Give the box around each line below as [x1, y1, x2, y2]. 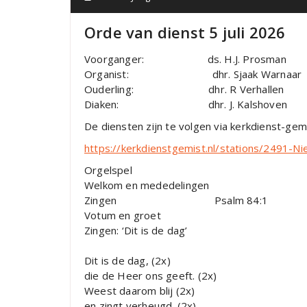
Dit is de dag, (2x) [84, 254, 171, 268]
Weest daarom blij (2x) [84, 284, 195, 298]
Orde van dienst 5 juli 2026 [84, 22, 286, 43]
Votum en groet [84, 208, 161, 223]
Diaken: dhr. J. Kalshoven [84, 97, 287, 112]
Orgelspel [84, 163, 132, 177]
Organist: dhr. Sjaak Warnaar [84, 67, 302, 82]
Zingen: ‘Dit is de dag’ [84, 223, 188, 238]
